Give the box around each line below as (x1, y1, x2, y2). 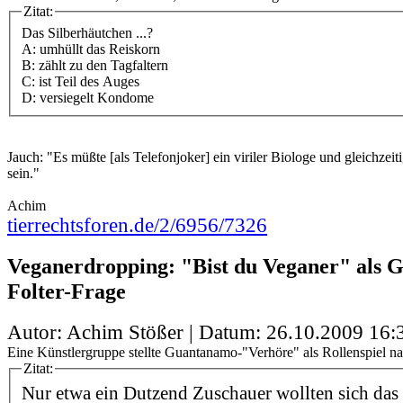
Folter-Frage (7, 279, 126, 304)
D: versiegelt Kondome (22, 89, 154, 105)
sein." (7, 165, 40, 181)
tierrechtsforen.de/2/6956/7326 (7, 213, 267, 237)
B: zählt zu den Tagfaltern (22, 57, 168, 73)
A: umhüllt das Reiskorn (22, 40, 160, 57)
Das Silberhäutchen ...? (22, 24, 153, 40)
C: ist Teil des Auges (22, 73, 139, 89)
